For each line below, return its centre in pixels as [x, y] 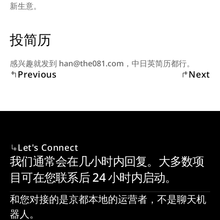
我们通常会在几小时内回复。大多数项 [107, 161]
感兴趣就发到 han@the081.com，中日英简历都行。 [102, 64]
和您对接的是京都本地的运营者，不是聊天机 [108, 200]
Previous [37, 74]
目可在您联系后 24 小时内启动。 [93, 177]
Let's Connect [48, 148]
